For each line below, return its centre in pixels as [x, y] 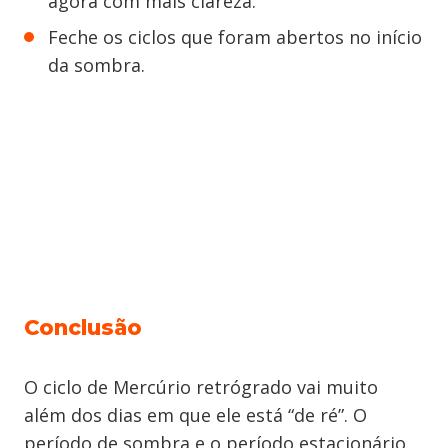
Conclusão [83, 328]
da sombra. [96, 65]
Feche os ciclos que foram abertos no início [235, 37]
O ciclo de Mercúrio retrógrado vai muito [201, 387]
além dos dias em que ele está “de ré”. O [195, 415]
